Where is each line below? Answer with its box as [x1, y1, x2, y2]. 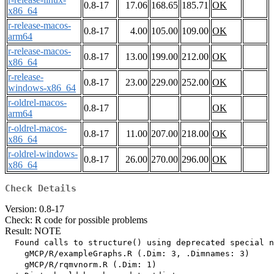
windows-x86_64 [8, 83, 76, 94]
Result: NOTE [5, 226, 61, 237]
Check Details [5, 183, 76, 194]
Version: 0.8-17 [5, 204, 64, 215]
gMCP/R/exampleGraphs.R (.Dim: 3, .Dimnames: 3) [5, 249, 250, 259]
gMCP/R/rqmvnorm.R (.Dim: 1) [5, 260, 157, 270]
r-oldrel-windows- [8, 149, 78, 160]
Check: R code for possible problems [5, 215, 147, 226]
